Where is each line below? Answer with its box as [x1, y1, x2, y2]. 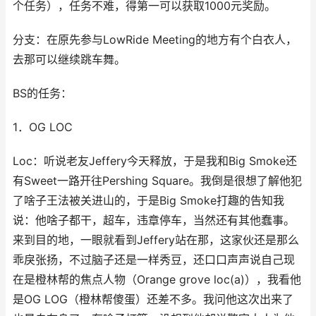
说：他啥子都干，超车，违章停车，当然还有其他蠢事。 [13, 214, 295, 227]
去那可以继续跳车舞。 [13, 53, 126, 66]
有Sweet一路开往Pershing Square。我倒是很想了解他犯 [13, 174, 302, 188]
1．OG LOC [13, 121, 73, 134]
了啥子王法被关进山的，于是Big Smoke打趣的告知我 [13, 194, 284, 207]
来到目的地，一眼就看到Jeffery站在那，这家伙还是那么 [13, 233, 299, 247]
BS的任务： [13, 87, 72, 100]
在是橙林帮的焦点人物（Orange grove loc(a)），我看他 [13, 273, 301, 286]
